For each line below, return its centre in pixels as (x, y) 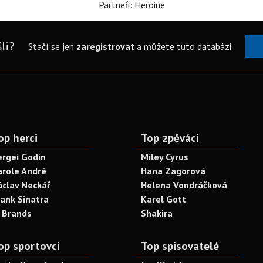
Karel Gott (163, 199)
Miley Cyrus (165, 157)
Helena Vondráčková (184, 185)
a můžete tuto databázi (183, 46)
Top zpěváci (170, 138)
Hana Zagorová (173, 171)
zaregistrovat (105, 46)
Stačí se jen (52, 46)
